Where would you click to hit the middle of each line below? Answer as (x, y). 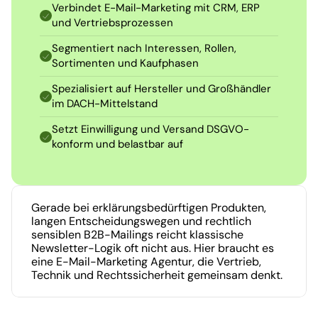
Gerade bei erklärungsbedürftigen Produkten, (149, 208)
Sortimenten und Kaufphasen (125, 63)
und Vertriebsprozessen (113, 23)
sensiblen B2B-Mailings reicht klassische (137, 235)
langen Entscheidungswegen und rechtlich (141, 221)
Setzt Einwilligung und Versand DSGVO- (150, 129)
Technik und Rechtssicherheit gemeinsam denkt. (157, 275)
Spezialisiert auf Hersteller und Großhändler (161, 89)
